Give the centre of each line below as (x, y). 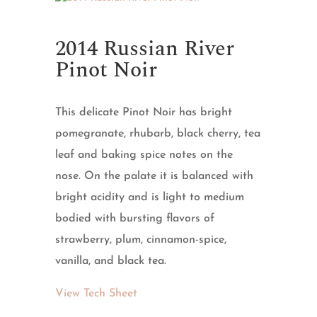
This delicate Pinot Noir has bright (144, 113)
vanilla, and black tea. (111, 261)
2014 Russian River (145, 49)
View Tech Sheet (97, 294)
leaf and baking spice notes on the (144, 155)
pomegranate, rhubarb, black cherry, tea (158, 134)
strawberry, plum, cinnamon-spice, (141, 240)
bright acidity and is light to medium (150, 198)
